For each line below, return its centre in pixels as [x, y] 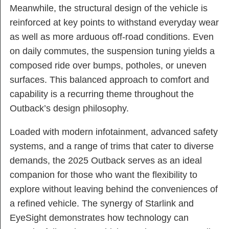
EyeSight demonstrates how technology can [99, 217]
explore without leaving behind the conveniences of [114, 189]
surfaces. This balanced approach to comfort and [109, 80]
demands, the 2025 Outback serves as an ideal [106, 160]
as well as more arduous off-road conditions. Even [112, 37]
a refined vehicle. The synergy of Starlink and [102, 203]
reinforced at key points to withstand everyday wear [114, 23]
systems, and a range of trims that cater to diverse [112, 146]
